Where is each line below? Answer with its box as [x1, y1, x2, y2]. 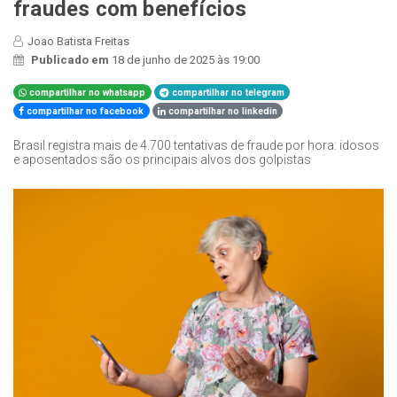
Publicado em [31, 52, 112, 66]
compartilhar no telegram [169, 86, 285, 98]
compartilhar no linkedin [166, 105, 278, 117]
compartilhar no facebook [24, 105, 144, 117]
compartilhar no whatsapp [27, 86, 146, 98]
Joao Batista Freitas [27, 34, 129, 48]
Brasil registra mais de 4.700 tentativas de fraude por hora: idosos [13, 137, 379, 152]
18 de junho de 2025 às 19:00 [112, 52, 260, 66]
